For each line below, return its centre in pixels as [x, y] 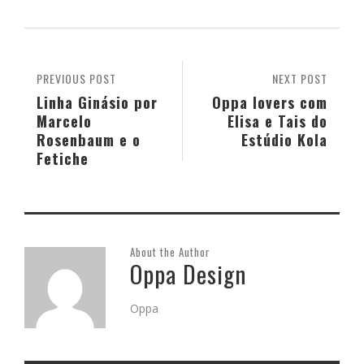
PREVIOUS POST [76, 79]
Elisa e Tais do [277, 121]
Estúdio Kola [284, 140]
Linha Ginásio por [97, 102]
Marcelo [64, 121]
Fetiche [63, 158]
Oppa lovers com [270, 102]
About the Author [170, 252]
